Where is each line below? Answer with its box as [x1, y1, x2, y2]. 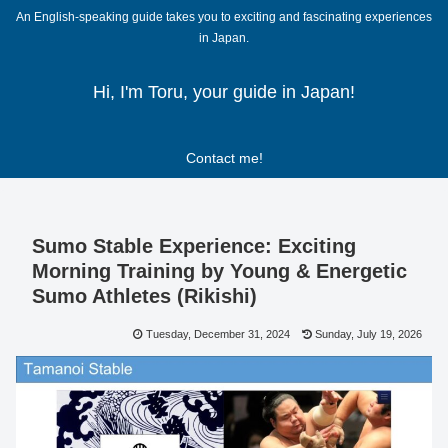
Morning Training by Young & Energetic [32, 260, 407, 283]
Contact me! [185, 150, 263, 167]
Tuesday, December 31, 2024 [146, 328, 290, 341]
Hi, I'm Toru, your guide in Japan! [93, 82, 355, 103]
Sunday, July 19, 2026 [315, 328, 422, 341]
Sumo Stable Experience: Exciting [32, 235, 356, 258]
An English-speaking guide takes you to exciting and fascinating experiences [16, 10, 432, 25]
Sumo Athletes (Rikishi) [32, 285, 257, 308]
